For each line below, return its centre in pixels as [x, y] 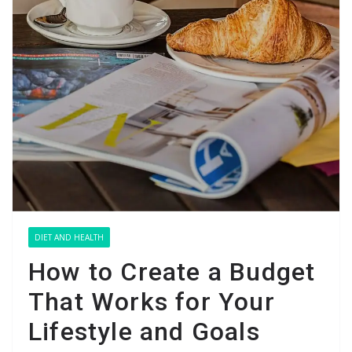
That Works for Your [152, 301]
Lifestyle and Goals [144, 331]
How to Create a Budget [172, 271]
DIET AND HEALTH [69, 237]
